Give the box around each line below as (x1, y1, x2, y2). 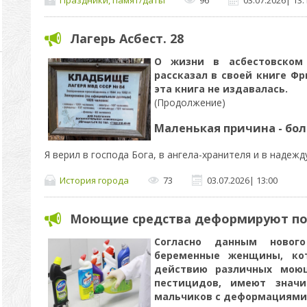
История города (59, 174, 129, 187)
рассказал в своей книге (153, 69, 291, 82)
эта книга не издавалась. (153, 82, 288, 95)
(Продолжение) (153, 96, 225, 109)
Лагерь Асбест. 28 (69, 30, 184, 47)
